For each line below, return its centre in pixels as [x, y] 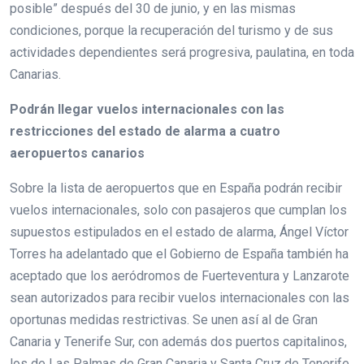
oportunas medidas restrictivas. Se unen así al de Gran [164, 319]
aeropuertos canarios [77, 153]
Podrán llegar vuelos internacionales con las [147, 109]
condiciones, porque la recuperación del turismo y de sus [171, 30]
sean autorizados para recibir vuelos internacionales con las [180, 297]
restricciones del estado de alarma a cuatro [145, 131]
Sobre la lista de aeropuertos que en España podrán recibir [176, 188]
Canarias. [35, 74]
